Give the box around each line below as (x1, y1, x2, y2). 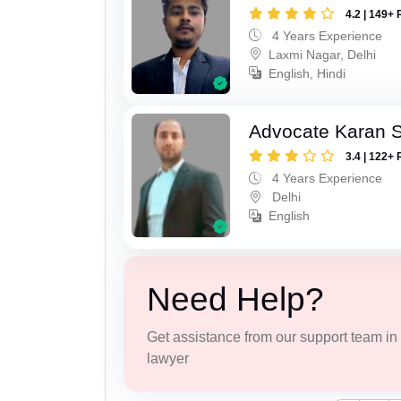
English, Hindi (269, 65, 346, 81)
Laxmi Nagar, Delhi (269, 47, 377, 62)
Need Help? (146, 280, 324, 318)
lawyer (146, 350, 189, 366)
